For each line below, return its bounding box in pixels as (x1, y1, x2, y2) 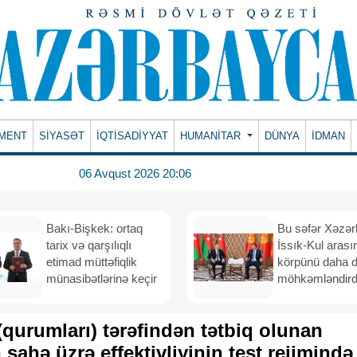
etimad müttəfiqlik (46, 255, 137, 269)
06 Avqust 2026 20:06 (78, 166, 191, 180)
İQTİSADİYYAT (96, 130, 169, 142)
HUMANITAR (180, 130, 245, 142)
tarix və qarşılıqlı (46, 238, 131, 252)
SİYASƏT (39, 130, 85, 142)
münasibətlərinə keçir (46, 272, 157, 285)
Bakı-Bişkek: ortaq (46, 222, 143, 235)
